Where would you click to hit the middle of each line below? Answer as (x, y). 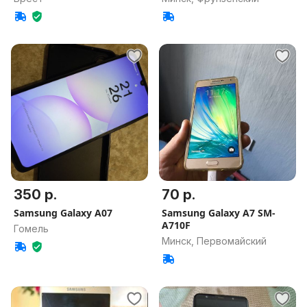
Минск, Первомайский (214, 241)
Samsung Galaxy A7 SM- (219, 213)
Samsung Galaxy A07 (63, 213)
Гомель (31, 229)
